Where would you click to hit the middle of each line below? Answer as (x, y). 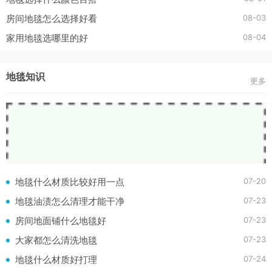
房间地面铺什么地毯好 (61, 221)
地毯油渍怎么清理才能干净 (70, 201)
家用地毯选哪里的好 (47, 38)
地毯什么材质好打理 (56, 260)
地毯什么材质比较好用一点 (70, 182)
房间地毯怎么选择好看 (52, 19)
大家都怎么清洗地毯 (56, 240)
